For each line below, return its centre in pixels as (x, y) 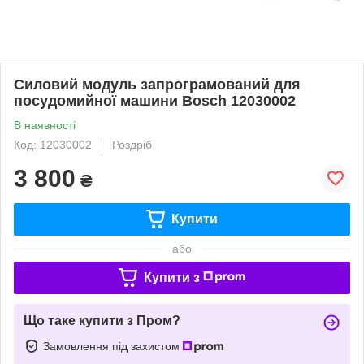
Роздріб (132, 144)
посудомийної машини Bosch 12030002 (155, 100)
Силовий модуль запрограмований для (157, 84)
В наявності (45, 125)
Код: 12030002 (53, 144)
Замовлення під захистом (113, 346)
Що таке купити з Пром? (102, 320)
